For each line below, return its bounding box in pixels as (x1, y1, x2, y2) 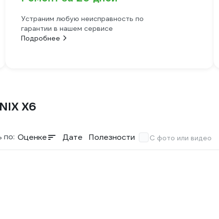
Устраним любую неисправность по (21, 14, 144, 23)
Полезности (88, 132, 135, 142)
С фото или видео (150, 133, 212, 142)
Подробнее (21, 34, 60, 43)
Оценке (18, 132, 47, 142)
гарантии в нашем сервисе (21, 24, 113, 33)
